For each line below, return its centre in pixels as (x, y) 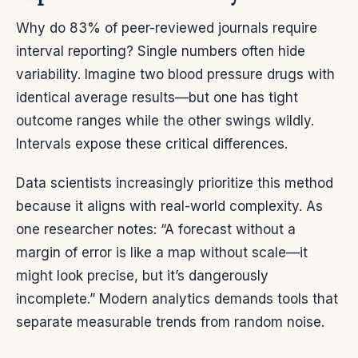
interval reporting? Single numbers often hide (161, 51)
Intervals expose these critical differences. (152, 143)
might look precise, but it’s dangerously (142, 275)
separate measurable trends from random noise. (170, 322)
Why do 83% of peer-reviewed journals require (167, 28)
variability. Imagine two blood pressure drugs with (175, 74)
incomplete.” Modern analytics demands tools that (177, 298)
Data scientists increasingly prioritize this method (175, 183)
